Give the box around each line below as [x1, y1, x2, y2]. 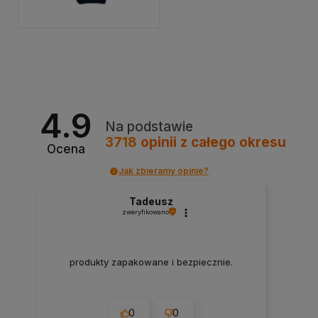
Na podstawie [105, 118, 194, 135]
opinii [137, 133, 181, 150]
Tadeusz [128, 194, 173, 207]
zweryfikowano [121, 207, 169, 216]
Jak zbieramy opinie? [119, 165, 209, 177]
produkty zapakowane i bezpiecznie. [69, 256, 233, 268]
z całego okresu [180, 133, 287, 150]
